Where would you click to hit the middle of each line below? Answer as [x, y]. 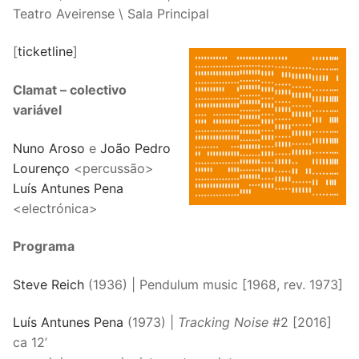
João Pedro [135, 148]
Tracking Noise [223, 323]
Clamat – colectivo [70, 89]
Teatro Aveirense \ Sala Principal [111, 13]
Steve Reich [48, 284]
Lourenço [41, 168]
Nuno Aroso [51, 148]
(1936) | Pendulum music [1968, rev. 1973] [214, 284]
